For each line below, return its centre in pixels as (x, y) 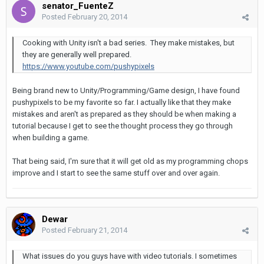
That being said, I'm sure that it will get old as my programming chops (130, 161)
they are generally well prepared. (77, 55)
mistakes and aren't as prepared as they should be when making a (124, 114)
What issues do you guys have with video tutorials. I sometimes (130, 256)
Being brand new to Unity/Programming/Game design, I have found (126, 91)
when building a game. (51, 138)
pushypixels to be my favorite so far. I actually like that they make (122, 103)
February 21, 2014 (98, 230)
